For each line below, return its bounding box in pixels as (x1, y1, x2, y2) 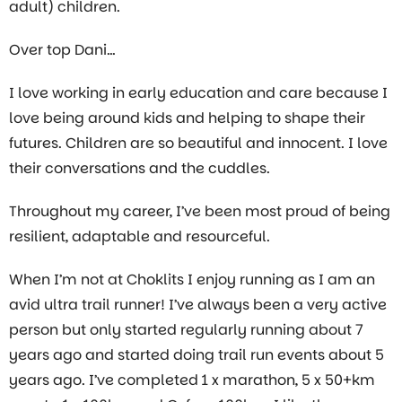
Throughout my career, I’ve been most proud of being (9, 201, 390, 222)
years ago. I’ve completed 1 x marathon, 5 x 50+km (9, 370, 375, 390)
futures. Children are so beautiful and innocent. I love (9, 133, 388, 153)
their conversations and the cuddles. (9, 158, 270, 179)
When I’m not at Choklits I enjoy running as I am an (9, 269, 375, 290)
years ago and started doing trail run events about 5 (9, 345, 384, 365)
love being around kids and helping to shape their (9, 108, 365, 128)
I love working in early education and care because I (9, 83, 388, 103)
